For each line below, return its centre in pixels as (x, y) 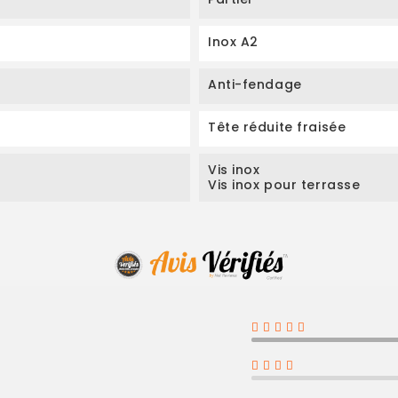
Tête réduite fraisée (277, 127)
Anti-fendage (255, 85)
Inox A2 (233, 42)
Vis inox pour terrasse (284, 185)
